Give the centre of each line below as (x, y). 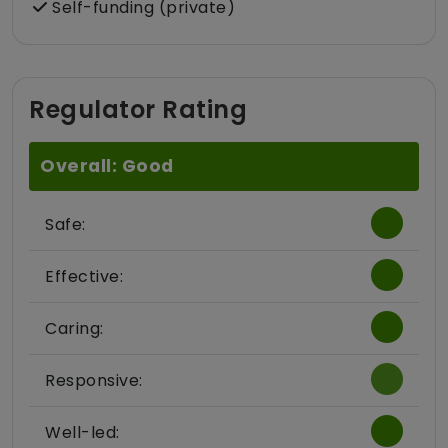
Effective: (84, 277)
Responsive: (94, 381)
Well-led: (82, 433)
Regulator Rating (138, 110)
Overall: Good (107, 166)
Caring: (74, 329)
